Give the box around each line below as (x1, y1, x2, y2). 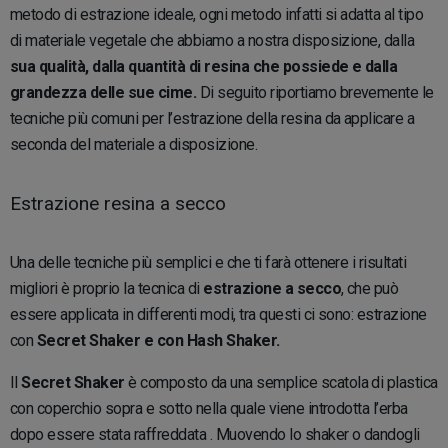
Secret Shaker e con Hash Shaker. (36, 330, 280, 350)
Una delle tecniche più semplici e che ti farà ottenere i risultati (10, 252, 407, 272)
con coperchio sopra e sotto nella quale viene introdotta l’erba (10, 398, 408, 418)
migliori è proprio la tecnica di (10, 278, 204, 298)
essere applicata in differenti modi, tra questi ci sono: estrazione (10, 304, 427, 324)
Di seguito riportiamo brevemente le (196, 82, 434, 102)
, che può (341, 278, 399, 298)
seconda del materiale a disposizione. (10, 134, 261, 154)
